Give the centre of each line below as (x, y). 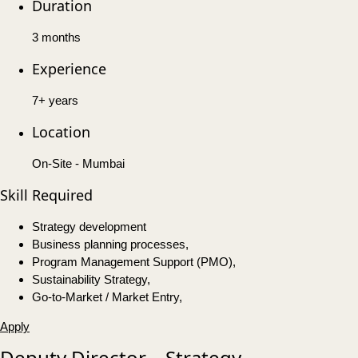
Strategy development (89, 227)
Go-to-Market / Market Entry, (107, 297)
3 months (56, 38)
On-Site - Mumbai (78, 164)
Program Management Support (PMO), (134, 262)
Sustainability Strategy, (91, 280)
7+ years (55, 101)
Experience (69, 69)
